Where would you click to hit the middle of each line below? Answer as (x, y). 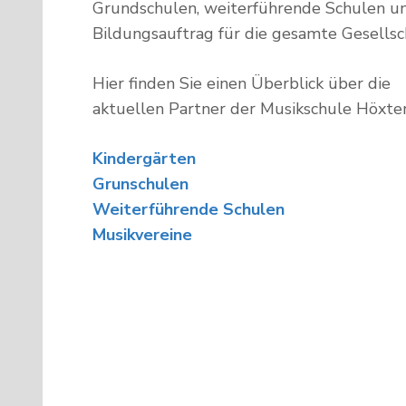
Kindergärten (144, 158)
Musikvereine (142, 234)
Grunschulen (140, 184)
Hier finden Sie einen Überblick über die (242, 83)
